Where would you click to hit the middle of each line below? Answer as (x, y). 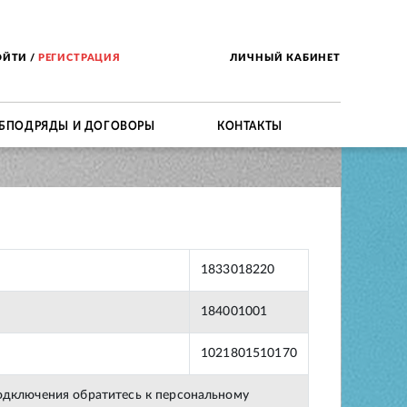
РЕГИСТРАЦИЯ (79, 57)
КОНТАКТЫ (250, 125)
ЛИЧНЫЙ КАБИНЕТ (285, 57)
